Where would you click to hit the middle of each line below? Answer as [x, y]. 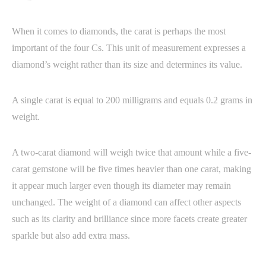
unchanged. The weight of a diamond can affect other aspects [126, 202]
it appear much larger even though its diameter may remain [121, 185]
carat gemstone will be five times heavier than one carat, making [132, 169]
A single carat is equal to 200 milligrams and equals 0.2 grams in [132, 100]
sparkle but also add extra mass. [71, 235]
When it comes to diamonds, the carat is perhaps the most [119, 31]
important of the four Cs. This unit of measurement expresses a [129, 47]
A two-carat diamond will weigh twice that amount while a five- [132, 152]
